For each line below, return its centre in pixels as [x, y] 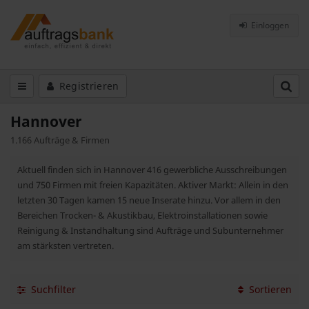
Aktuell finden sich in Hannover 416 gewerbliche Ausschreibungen [152, 170]
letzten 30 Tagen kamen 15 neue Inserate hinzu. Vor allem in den [149, 200]
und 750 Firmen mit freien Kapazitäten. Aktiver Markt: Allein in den [153, 185]
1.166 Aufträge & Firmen [60, 140]
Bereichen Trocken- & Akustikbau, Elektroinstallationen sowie [142, 215]
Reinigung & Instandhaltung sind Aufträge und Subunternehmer [150, 230]
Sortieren [270, 289]
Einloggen [269, 25]
